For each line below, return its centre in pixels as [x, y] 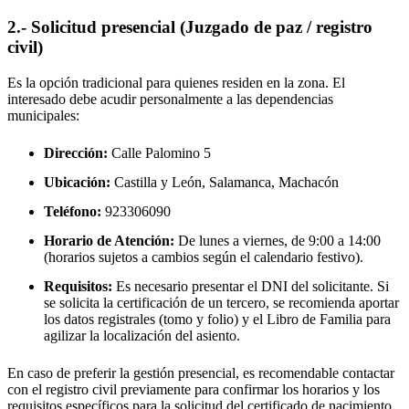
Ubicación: [77, 183]
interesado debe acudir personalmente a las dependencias [170, 99]
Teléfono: [73, 212]
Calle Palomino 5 [159, 153]
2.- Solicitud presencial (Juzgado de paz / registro [190, 27]
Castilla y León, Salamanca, [194, 183]
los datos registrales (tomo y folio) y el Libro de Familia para [217, 320]
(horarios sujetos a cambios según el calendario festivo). [204, 257]
